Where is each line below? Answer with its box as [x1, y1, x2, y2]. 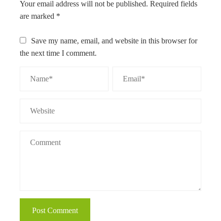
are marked [20, 12, 56, 21]
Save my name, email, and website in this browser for [31, 37, 197, 45]
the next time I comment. [20, 49, 97, 58]
